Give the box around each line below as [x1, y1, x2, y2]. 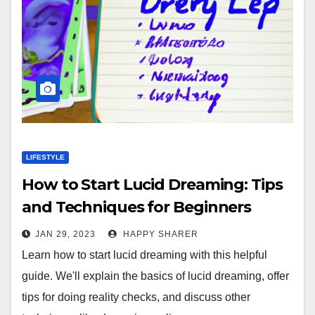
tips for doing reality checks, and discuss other [22, 291, 250, 303]
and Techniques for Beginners [22, 198, 252, 217]
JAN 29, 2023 [35, 229, 96, 239]
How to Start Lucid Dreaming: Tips [22, 175, 283, 194]
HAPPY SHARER [120, 229, 198, 239]
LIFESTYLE [26, 153, 65, 161]
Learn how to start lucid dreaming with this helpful [22, 249, 267, 261]
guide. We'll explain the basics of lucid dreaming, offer [22, 270, 289, 282]
